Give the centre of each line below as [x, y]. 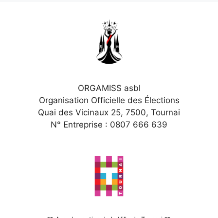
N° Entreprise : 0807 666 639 [109, 125]
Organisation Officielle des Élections [109, 100]
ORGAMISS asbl [109, 88]
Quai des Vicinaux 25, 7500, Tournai [109, 113]
